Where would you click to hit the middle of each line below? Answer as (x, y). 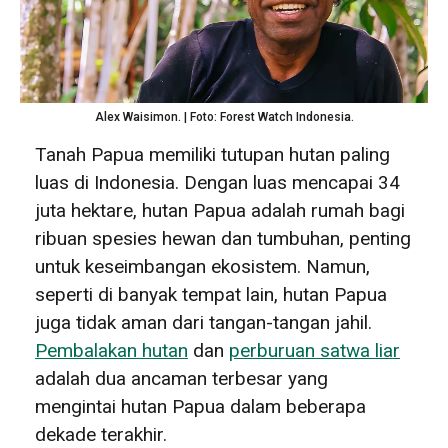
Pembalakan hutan (111, 350)
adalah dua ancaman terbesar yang (181, 378)
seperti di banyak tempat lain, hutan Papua (211, 294)
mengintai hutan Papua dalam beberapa (200, 406)
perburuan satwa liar (314, 350)
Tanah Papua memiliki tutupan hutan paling (212, 154)
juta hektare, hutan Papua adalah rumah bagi (220, 210)
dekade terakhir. (101, 434)
